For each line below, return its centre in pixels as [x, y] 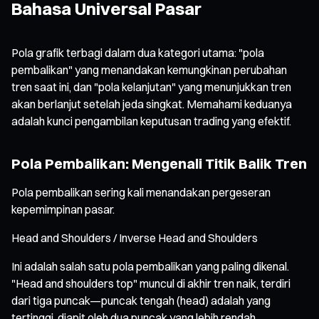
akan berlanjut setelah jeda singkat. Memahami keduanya [152, 104]
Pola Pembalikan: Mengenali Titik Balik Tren [159, 163]
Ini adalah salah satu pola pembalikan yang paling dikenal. [150, 266]
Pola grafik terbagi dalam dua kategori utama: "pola [138, 52]
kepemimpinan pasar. [63, 209]
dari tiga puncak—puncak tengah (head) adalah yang [141, 300]
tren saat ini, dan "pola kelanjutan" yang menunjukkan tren [151, 87]
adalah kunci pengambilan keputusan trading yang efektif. [151, 121]
